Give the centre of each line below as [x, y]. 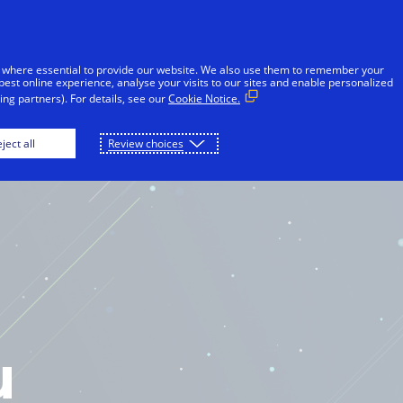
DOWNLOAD [244, 112]
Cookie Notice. [204, 99]
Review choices [146, 143]
